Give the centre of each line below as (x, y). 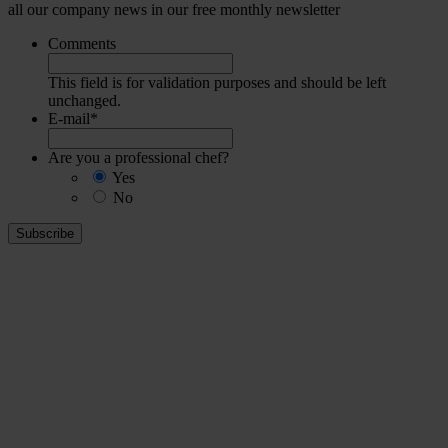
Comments (82, 43)
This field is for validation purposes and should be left (217, 82)
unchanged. (84, 100)
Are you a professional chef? (138, 157)
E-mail (69, 118)
